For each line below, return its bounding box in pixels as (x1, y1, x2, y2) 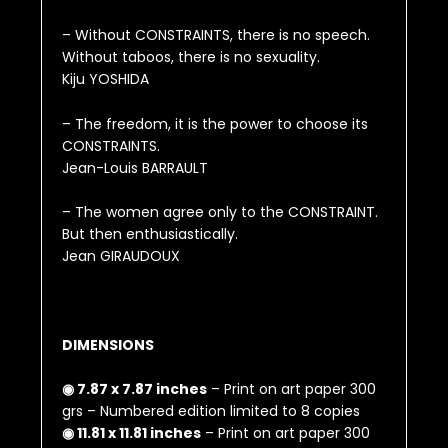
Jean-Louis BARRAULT (62, 157, 209, 178)
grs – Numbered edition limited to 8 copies (62, 401, 361, 422)
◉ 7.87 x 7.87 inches (62, 379, 208, 400)
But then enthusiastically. (62, 224, 239, 245)
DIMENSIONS (62, 335, 155, 356)
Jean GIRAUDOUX (62, 246, 181, 267)
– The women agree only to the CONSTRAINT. (62, 202, 379, 223)
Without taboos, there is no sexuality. (62, 47, 321, 68)
